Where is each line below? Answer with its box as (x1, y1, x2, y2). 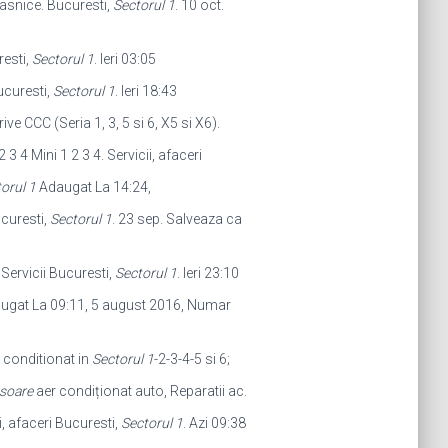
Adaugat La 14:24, (35, 179, 151, 195)
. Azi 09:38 (182, 415, 246, 431)
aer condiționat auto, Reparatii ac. (32, 383, 247, 399)
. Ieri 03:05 (93, 51, 156, 67)
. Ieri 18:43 (114, 83, 177, 99)
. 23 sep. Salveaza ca (111, 211, 242, 227)
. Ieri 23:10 (176, 265, 239, 281)
